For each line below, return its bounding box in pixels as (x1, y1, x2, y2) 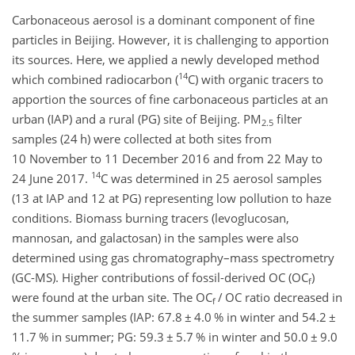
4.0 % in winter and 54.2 (192, 309, 329, 325)
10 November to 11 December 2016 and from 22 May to (12, 151, 323, 166)
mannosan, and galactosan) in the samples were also (12, 230, 299, 246)
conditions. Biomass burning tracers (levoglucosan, (12, 210, 289, 226)
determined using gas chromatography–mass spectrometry (12, 250, 334, 265)
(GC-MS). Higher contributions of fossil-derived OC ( (12, 269, 292, 285)
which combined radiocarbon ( (12, 71, 178, 87)
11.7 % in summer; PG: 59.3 (12, 329, 166, 345)
